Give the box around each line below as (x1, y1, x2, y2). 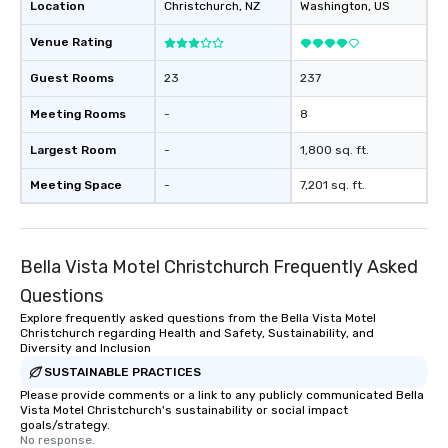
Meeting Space (30, 178, 122, 193)
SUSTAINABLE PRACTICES (44, 364, 201, 379)
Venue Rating (30, 35, 112, 50)
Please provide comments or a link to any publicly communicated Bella (20, 388, 424, 403)
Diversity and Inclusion (20, 341, 151, 356)
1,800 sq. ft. (300, 143, 369, 158)
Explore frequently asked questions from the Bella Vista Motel (20, 311, 376, 326)
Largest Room (30, 143, 116, 158)
